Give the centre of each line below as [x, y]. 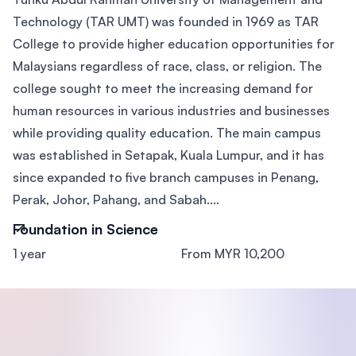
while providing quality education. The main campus [167, 133]
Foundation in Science [85, 229]
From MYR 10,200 [233, 254]
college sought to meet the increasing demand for [163, 89]
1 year [29, 254]
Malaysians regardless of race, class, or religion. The [167, 66]
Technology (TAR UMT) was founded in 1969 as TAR [166, 22]
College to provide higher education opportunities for [174, 44]
